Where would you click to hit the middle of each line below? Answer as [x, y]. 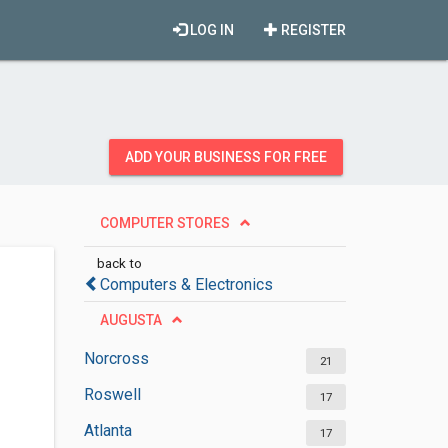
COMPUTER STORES [164, 223]
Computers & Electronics [186, 284]
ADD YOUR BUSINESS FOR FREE [226, 157]
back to [119, 263]
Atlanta [107, 430]
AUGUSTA [130, 320]
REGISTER [312, 30]
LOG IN [210, 30]
